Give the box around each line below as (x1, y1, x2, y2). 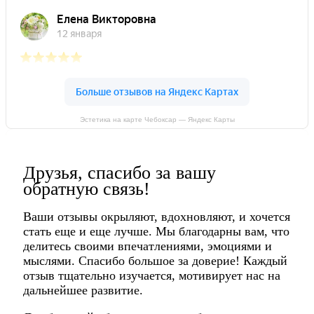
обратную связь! (23, 179, 150, 200)
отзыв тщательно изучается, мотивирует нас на (23, 268, 280, 283)
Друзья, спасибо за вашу (23, 163, 216, 184)
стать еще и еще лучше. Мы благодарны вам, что (23, 224, 289, 239)
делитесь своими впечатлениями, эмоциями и (23, 239, 272, 254)
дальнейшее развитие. (23, 283, 143, 298)
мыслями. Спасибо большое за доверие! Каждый (23, 254, 287, 268)
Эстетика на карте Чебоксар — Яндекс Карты (79, 116, 235, 124)
